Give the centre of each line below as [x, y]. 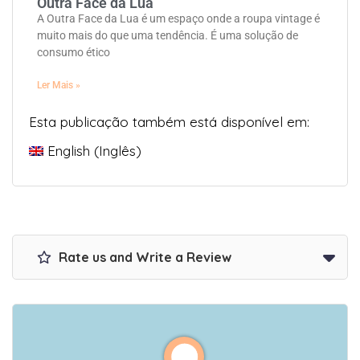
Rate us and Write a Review [143, 258]
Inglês [118, 151]
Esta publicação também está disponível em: [169, 122]
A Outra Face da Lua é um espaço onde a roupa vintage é [178, 19]
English [69, 151]
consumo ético [74, 53]
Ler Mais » [59, 86]
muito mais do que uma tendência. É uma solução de [168, 36]
